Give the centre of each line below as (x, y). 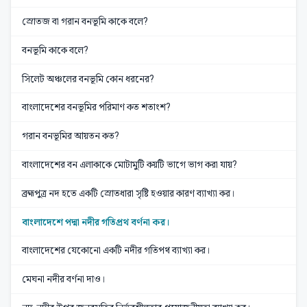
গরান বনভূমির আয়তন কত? (71, 136)
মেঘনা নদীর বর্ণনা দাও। (64, 279)
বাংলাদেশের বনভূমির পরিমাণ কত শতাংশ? (96, 107)
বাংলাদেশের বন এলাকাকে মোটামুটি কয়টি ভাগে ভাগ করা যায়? (130, 165)
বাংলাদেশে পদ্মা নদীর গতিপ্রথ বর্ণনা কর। (96, 222)
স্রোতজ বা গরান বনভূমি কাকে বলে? (85, 22)
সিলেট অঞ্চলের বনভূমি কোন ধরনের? (88, 78)
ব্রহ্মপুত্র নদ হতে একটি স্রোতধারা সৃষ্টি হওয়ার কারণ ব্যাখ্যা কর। (128, 193)
